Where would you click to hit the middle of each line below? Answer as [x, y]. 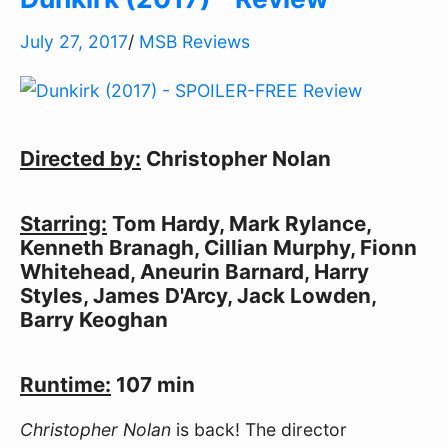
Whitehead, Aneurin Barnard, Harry [194, 271]
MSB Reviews [194, 42]
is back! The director [259, 429]
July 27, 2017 [74, 42]
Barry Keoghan [94, 319]
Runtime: [65, 384]
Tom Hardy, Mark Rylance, [239, 223]
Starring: [63, 223]
